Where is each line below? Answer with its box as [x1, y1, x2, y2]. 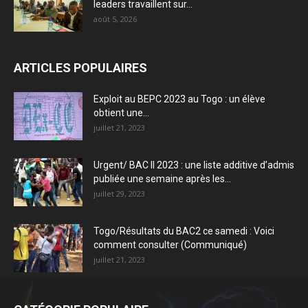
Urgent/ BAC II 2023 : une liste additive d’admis [93, 159, 294, 171]
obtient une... [93, 107, 149, 119]
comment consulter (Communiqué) [93, 239, 247, 251]
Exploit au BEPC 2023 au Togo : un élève [93, 93, 265, 105]
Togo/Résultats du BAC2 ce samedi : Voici [93, 225, 274, 237]
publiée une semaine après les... [93, 173, 231, 185]
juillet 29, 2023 [93, 188, 145, 199]
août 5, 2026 [93, 14, 137, 25]
